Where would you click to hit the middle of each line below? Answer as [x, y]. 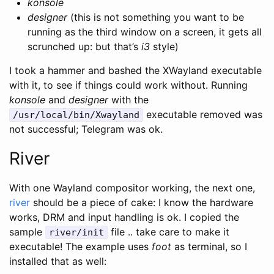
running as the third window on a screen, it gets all [145, 31]
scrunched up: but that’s [84, 46]
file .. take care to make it [168, 231]
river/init [76, 232]
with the [128, 99]
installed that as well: [58, 261]
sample [27, 231]
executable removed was [203, 114]
